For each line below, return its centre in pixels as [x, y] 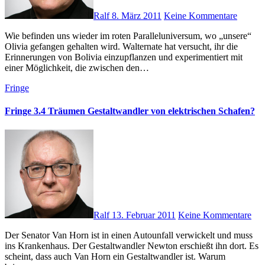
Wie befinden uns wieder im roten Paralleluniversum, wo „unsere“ [9, 36]
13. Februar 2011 [144, 215]
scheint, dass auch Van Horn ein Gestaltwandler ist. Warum [115, 256]
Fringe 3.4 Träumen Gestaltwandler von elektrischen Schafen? [130, 111]
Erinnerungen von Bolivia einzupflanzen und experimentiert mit [124, 57]
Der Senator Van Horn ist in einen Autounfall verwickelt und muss [8, 235]
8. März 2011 [137, 16]
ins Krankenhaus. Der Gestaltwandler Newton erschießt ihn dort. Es [132, 245]
